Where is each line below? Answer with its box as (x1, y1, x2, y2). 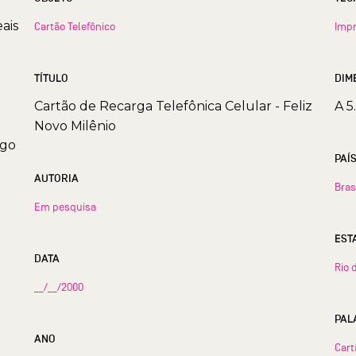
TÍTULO (33, 71, 68, 85)
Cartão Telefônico (33, 19, 115, 33)
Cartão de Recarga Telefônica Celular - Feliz (33, 98, 312, 114)
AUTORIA (33, 171, 79, 185)
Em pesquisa (33, 199, 96, 213)
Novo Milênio (33, 118, 116, 133)
